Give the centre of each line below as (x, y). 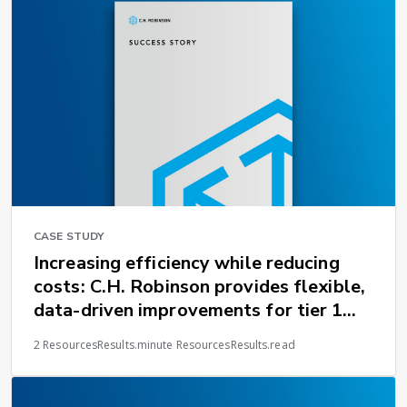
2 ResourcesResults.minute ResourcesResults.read (164, 344)
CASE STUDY (69, 236)
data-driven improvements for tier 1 (86, 310)
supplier (69, 333)
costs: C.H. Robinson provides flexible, (199, 286)
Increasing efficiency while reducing (187, 263)
